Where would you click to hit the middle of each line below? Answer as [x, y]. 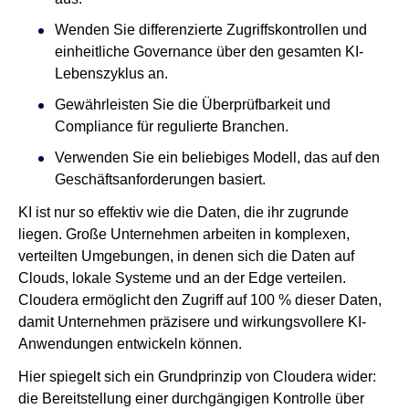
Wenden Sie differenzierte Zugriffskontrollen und [211, 30]
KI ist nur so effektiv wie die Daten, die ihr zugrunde [184, 213]
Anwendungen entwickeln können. [134, 344]
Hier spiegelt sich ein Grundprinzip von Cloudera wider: [197, 377]
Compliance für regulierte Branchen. [175, 127]
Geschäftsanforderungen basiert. [164, 180]
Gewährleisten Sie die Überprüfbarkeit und [193, 105]
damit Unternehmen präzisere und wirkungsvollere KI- [192, 322]
